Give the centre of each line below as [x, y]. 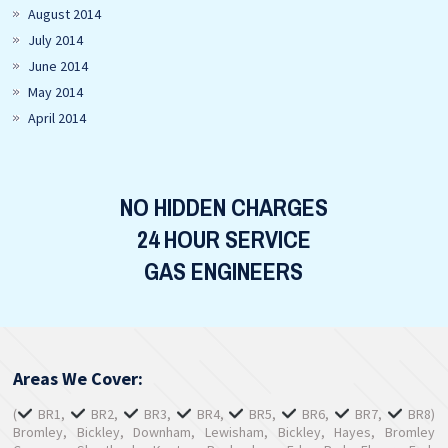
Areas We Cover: [78, 378]
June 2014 [58, 66]
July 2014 [56, 40]
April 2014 [57, 118]
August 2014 [65, 14]
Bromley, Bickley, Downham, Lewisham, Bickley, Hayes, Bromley [224, 432]
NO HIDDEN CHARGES [223, 207]
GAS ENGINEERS [224, 271]
